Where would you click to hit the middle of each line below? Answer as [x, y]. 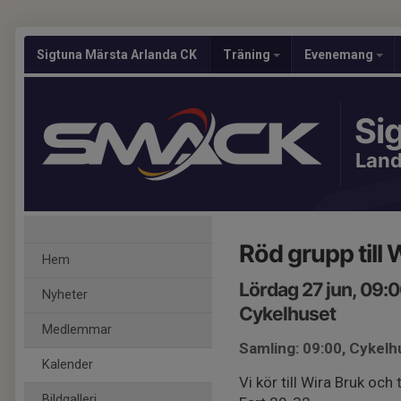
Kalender [68, 365]
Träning [248, 55]
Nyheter [65, 295]
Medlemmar [77, 330]
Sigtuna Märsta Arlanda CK [117, 55]
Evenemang [340, 55]
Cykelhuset [287, 314]
